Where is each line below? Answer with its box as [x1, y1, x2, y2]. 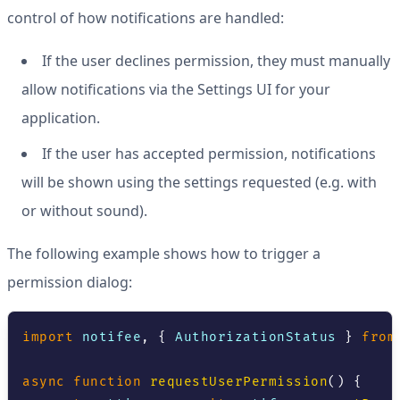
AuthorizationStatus [175, 329, 337, 345]
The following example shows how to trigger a [7, 244, 321, 263]
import [22, 329, 73, 345]
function [73, 374, 141, 389]
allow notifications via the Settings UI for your [21, 79, 330, 99]
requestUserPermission [149, 374, 328, 389]
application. [21, 108, 100, 128]
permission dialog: [7, 272, 132, 292]
